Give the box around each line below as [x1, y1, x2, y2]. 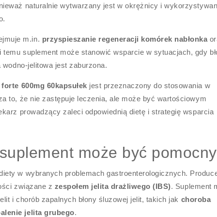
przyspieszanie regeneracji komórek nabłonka [42, 35, 208, 43]
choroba [181, 195, 211, 203]
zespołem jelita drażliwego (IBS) [54, 182, 171, 190]
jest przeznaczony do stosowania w [87, 81, 211, 90]
